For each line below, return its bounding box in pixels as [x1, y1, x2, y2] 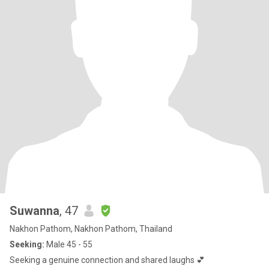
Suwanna [10, 204, 59, 218]
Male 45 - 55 [44, 240, 92, 249]
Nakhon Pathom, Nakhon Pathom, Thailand [10, 224, 172, 234]
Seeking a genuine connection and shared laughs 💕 [10, 255, 205, 265]
